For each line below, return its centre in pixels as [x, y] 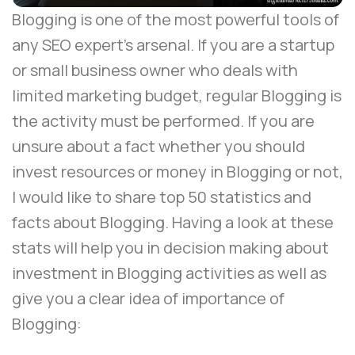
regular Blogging [266, 96]
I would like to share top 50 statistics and [162, 197]
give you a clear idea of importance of [148, 299]
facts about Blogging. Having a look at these [173, 223]
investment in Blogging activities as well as [169, 273]
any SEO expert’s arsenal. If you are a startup [173, 45]
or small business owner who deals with [155, 71]
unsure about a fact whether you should [158, 147]
